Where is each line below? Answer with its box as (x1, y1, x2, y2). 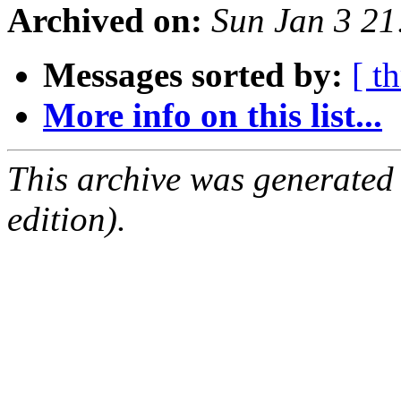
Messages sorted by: (43, 55, 343, 95)
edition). (7, 200, 126, 239)
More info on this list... (43, 96, 382, 135)
